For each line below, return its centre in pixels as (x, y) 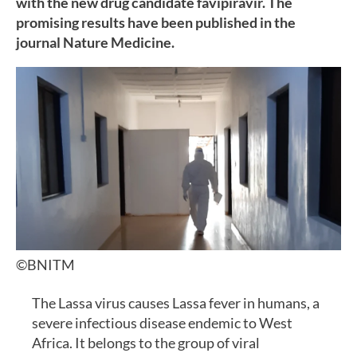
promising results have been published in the (156, 23)
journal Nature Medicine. (95, 43)
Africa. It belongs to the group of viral (146, 342)
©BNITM (45, 265)
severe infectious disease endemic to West (162, 322)
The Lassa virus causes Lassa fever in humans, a (176, 302)
